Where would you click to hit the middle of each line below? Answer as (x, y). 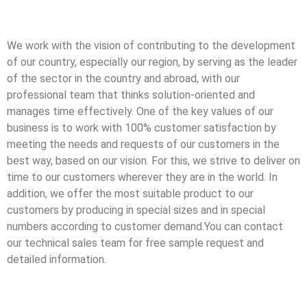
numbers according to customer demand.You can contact (145, 227)
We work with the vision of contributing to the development (151, 46)
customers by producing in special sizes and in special (136, 210)
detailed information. (57, 260)
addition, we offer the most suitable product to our (130, 194)
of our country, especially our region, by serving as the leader (152, 62)
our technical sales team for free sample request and (135, 243)
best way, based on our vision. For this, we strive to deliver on (153, 161)
